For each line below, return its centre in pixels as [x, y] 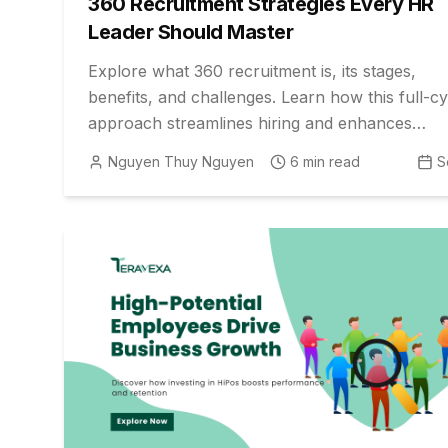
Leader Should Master [190, 32]
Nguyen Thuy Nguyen [181, 162]
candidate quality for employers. [209, 149]
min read [329, 162]
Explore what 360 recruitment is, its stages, [252, 71]
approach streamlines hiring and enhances [250, 123]
